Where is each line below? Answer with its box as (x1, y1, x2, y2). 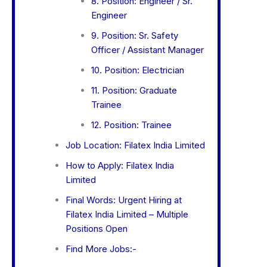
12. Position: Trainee (91, 119, 172, 131)
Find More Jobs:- (66, 243, 136, 255)
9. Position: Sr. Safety (91, 30, 178, 42)
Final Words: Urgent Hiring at (66, 194, 182, 206)
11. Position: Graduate (91, 85, 177, 97)
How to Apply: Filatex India (66, 160, 174, 172)
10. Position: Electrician (91, 64, 184, 76)
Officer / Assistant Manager (91, 44, 204, 56)
